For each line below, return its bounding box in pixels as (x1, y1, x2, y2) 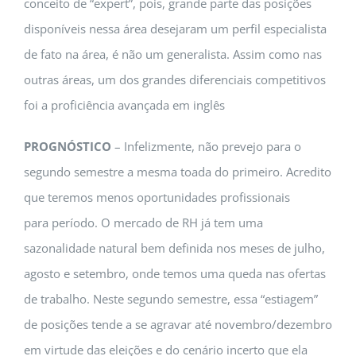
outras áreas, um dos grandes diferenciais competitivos (24, 72, 326, 87)
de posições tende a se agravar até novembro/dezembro (24, 316, 332, 332)
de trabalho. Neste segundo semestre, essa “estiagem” (24, 291, 318, 307)
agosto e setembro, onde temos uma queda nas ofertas (24, 265, 326, 281)
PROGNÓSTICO (24, 138, 111, 154)
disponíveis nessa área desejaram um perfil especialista (24, 21, 327, 37)
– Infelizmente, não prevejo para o (111, 138, 301, 154)
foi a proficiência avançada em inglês (24, 97, 225, 113)
